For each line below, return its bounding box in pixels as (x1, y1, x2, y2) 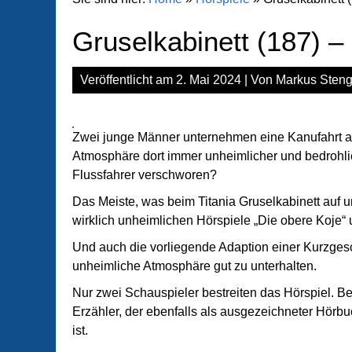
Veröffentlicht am (80, 73, 176, 86)
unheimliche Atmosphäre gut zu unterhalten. (72, 259, 317, 273)
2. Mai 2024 (176, 73, 241, 86)
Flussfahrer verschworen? (72, 168, 217, 181)
